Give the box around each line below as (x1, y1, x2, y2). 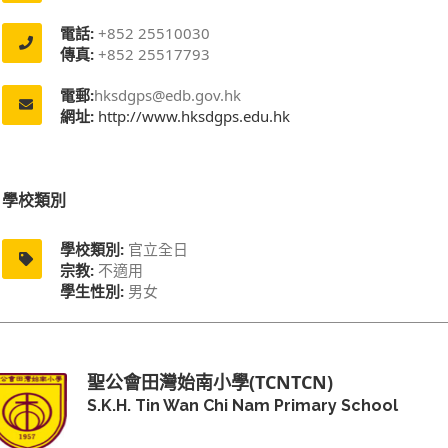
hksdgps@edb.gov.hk (94, 84, 241, 105)
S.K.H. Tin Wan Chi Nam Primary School (87, 395, 398, 415)
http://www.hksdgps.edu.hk (94, 105, 290, 126)
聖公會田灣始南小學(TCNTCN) (87, 369, 333, 394)
